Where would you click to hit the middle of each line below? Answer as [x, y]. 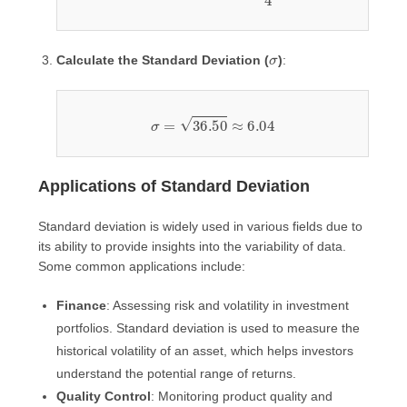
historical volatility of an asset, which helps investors [205, 350]
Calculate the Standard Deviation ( [163, 60]
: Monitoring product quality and [242, 396]
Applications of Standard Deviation [174, 186]
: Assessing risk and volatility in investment [228, 305]
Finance [82, 305]
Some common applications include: [142, 266]
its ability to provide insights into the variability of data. [193, 246]
